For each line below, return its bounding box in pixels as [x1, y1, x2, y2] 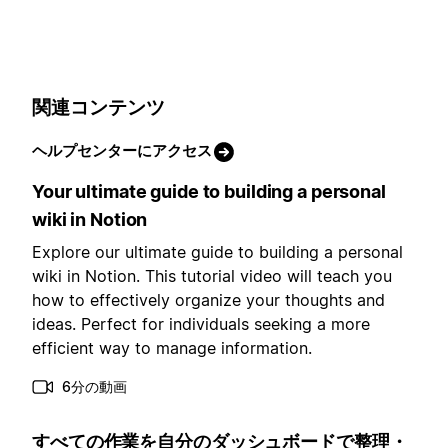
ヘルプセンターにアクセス [32, 140, 212, 160]
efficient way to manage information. [32, 337, 312, 358]
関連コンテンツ [32, 96, 165, 120]
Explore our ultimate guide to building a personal [32, 241, 403, 262]
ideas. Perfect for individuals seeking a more [32, 313, 370, 334]
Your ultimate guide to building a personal [32, 180, 386, 202]
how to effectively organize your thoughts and [32, 289, 385, 310]
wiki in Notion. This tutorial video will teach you [32, 265, 392, 286]
